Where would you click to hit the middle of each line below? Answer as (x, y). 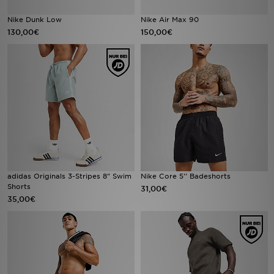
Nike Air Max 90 (170, 20)
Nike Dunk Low (35, 20)
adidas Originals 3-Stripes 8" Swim (69, 176)
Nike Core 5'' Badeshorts (186, 176)
